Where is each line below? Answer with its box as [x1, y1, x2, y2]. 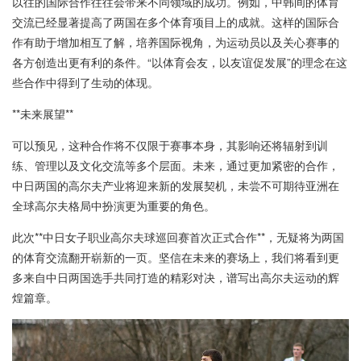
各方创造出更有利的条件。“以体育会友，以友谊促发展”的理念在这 [12, 54, 347, 71]
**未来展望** [12, 106, 73, 122]
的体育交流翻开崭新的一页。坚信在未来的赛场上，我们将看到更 [12, 249, 339, 266]
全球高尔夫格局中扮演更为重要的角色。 [12, 197, 215, 214]
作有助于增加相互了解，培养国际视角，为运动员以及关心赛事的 [12, 34, 339, 51]
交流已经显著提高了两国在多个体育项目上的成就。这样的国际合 [12, 14, 339, 31]
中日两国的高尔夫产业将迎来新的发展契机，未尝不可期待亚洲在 [12, 177, 339, 194]
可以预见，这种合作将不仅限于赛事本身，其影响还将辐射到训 [12, 137, 328, 154]
